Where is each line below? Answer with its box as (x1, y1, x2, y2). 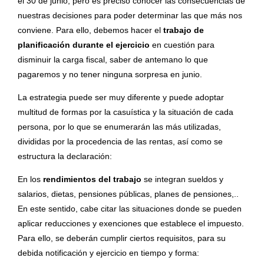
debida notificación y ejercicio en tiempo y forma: (18, 248, 199, 258)
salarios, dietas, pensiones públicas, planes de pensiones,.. (18, 189, 239, 199)
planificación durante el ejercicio (18, 40, 150, 50)
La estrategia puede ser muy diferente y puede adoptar (18, 93, 224, 103)
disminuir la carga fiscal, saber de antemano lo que (18, 55, 208, 65)
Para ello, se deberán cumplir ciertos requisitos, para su (18, 233, 226, 243)
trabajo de (163, 25, 204, 35)
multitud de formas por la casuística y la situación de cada (18, 107, 233, 117)
